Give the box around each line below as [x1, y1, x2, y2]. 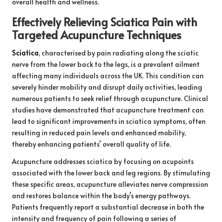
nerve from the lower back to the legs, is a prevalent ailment [12, 59, 200, 69]
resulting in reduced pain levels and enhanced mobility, [12, 128, 186, 138]
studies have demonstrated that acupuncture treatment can [12, 105, 204, 115]
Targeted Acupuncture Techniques [12, 27, 181, 43]
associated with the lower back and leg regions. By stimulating [12, 168, 210, 178]
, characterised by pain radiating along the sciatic [39, 48, 199, 58]
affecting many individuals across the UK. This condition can [12, 71, 204, 81]
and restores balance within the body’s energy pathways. [12, 191, 191, 201]
